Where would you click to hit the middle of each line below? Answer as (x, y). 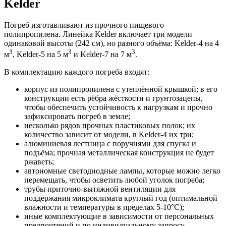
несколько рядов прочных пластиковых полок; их (110, 125)
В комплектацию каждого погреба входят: (77, 72)
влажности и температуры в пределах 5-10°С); (104, 207)
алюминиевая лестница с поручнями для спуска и (110, 143)
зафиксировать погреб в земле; (77, 116)
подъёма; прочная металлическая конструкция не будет (119, 152)
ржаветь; (39, 161)
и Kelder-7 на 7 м (102, 54)
